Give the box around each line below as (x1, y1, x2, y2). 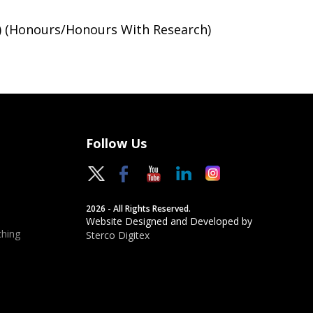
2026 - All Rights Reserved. (86, 203, 191, 214)
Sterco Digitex (86, 228, 150, 242)
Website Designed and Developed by (86, 214, 253, 228)
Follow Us (86, 135, 147, 152)
